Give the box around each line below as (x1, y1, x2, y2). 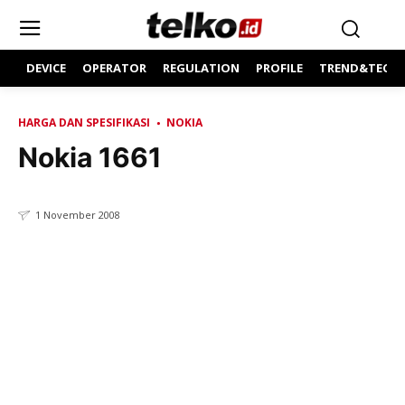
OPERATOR (82, 60, 146, 76)
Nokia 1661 (18, 141, 162, 174)
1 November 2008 (35, 208, 120, 222)
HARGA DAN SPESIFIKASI (18, 115, 150, 130)
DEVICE (26, 60, 66, 76)
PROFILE (256, 60, 303, 76)
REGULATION (163, 60, 240, 76)
